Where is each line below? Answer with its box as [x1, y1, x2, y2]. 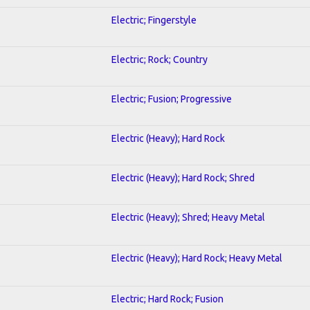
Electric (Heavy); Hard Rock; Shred [111, 172, 255, 183]
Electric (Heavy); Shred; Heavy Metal [111, 211, 265, 223]
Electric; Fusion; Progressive [111, 93, 232, 104]
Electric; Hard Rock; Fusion [111, 293, 224, 304]
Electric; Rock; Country [111, 53, 208, 65]
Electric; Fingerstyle [111, 14, 197, 26]
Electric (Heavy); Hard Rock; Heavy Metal [111, 252, 282, 264]
